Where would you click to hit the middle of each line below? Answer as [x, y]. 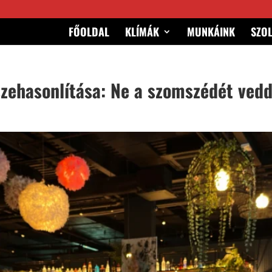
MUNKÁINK [211, 32]
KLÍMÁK [142, 32]
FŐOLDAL [89, 32]
